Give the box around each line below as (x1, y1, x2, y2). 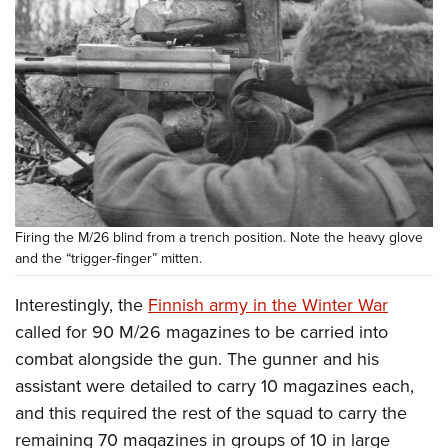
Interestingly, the (15, 292, 148, 319)
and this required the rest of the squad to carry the (15, 400, 407, 427)
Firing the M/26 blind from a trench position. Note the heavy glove (15, 227, 423, 249)
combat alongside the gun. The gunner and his (15, 346, 379, 373)
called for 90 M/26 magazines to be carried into (15, 319, 388, 346)
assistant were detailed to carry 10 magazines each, (15, 373, 414, 400)
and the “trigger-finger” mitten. (15, 248, 202, 270)
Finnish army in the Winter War (148, 292, 388, 319)
